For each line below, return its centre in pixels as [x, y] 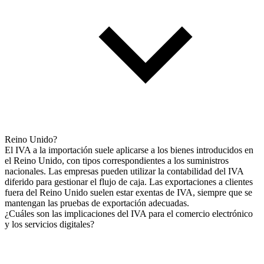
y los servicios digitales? [49, 224]
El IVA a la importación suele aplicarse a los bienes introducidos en [129, 150]
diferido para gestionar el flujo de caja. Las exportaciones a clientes [129, 181]
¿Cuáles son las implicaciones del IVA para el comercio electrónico [129, 213]
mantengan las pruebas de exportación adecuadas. [97, 203]
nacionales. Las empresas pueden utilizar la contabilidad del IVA [124, 171]
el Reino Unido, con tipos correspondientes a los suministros [117, 160]
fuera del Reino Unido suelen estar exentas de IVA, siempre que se [128, 192]
